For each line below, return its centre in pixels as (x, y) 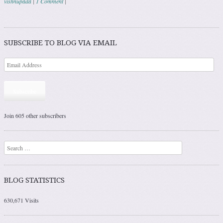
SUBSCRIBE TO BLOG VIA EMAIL (60, 43)
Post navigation (45, 24)
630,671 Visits (21, 200)
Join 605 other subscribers (35, 115)
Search (12, 146)
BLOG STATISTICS (34, 180)
